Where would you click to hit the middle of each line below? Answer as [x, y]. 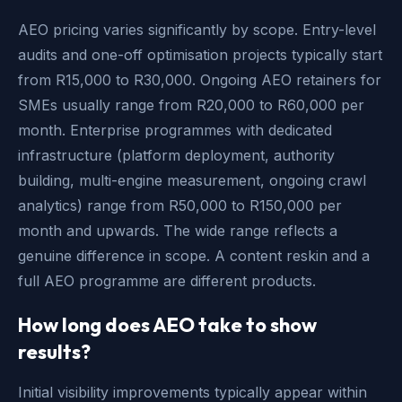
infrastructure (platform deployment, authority [176, 155]
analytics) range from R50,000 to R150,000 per [180, 205]
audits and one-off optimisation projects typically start [200, 54]
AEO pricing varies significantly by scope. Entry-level [197, 29]
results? [54, 351]
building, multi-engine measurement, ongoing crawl [192, 180]
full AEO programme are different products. [167, 280]
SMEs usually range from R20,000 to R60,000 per [191, 105]
